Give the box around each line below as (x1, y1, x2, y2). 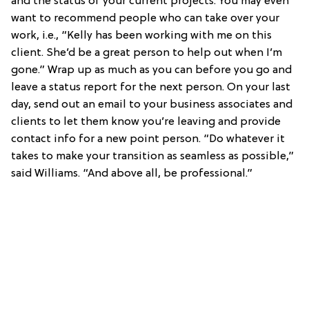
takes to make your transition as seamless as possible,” (11, 150, 294, 163)
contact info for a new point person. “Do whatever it (11, 132, 285, 146)
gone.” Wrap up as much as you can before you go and (11, 63, 292, 77)
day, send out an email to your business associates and (11, 98, 292, 111)
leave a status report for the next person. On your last (11, 81, 290, 94)
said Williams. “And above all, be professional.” (11, 167, 252, 180)
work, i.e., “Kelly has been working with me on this (11, 29, 272, 42)
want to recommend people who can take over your (11, 12, 279, 25)
